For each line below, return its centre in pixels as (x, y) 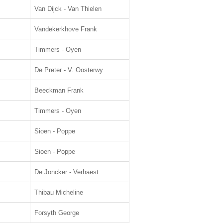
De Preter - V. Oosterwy (69, 70)
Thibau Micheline (59, 192)
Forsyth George (57, 213)
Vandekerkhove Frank (66, 29)
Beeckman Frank (59, 90)
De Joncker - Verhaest (66, 172)
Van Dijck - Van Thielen (68, 9)
